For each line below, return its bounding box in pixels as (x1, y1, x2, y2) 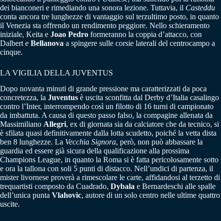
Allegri (43, 120, 66, 129)
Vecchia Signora (65, 138, 116, 147)
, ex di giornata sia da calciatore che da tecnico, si (66, 120, 219, 129)
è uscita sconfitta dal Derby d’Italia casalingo (78, 93, 219, 102)
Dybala (110, 182, 135, 191)
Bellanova (31, 38, 64, 47)
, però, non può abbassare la (116, 138, 203, 147)
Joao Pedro (50, 30, 88, 38)
